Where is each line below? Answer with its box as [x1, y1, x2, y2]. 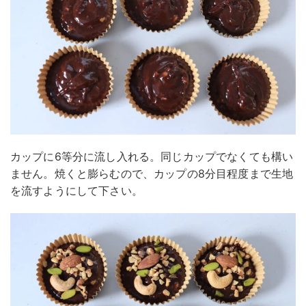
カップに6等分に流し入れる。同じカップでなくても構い [10, 150, 294, 164]
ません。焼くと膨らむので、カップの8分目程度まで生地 [10, 167, 294, 181]
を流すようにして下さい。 [10, 184, 143, 198]
